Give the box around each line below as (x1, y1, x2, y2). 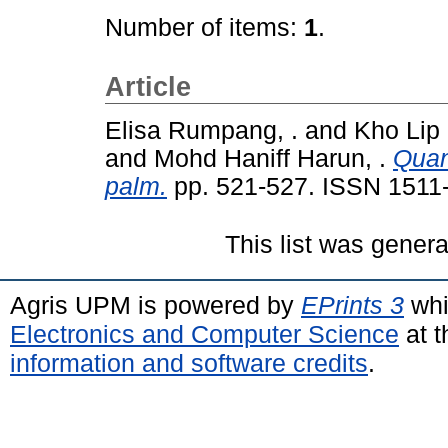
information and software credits (10, 348, 368, 377)
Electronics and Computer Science (10, 319, 399, 348)
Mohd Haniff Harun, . (154, 144, 386, 172)
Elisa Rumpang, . (105, 116, 298, 144)
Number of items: (105, 14, 304, 41)
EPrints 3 (301, 290, 404, 319)
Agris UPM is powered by (10, 290, 301, 319)
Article (105, 72, 191, 102)
